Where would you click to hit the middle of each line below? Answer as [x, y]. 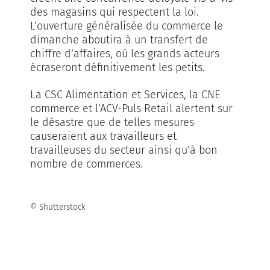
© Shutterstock [58, 207]
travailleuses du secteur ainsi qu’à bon [124, 150]
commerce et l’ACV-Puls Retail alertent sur [131, 109]
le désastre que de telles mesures [112, 123]
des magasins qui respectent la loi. [115, 12]
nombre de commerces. [86, 164]
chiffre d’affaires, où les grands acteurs [125, 54]
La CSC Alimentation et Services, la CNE [125, 95]
